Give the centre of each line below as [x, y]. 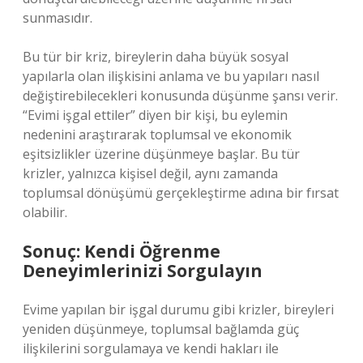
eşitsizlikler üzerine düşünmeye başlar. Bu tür [161, 154]
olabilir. [45, 212]
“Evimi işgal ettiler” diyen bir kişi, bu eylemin [155, 115]
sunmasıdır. [58, 18]
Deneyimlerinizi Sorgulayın [143, 271]
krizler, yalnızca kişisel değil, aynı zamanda [150, 173]
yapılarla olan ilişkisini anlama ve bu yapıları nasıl [171, 76]
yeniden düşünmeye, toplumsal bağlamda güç [161, 329]
